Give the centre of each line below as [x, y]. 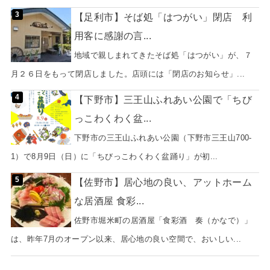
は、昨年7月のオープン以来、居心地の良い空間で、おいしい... [126, 239]
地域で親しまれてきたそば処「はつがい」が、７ [163, 55]
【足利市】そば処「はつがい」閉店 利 [163, 17]
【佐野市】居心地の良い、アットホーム [163, 182]
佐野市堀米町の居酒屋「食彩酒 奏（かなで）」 [163, 221]
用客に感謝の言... [113, 35]
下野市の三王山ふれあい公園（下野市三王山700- [163, 138]
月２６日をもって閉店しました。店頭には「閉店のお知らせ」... [128, 74]
